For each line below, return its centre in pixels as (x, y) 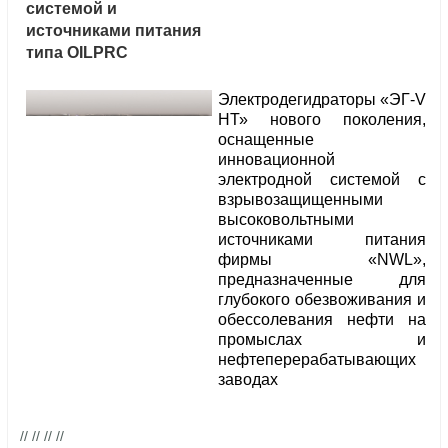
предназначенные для (322, 280)
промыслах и (322, 340)
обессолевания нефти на (322, 320)
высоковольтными (286, 220)
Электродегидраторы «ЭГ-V (322, 100)
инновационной (276, 160)
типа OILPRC (77, 53)
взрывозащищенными (300, 200)
